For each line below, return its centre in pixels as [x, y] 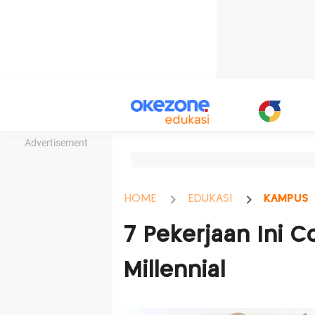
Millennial [174, 271]
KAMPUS [286, 198]
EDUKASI [210, 198]
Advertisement [56, 143]
